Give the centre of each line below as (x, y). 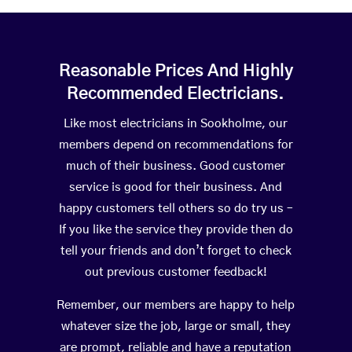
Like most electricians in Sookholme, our (176, 124)
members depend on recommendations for (176, 145)
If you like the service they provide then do (176, 230)
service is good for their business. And (176, 188)
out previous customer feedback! (176, 273)
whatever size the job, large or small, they (176, 327)
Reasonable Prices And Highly (176, 71)
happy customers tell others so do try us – (176, 209)
